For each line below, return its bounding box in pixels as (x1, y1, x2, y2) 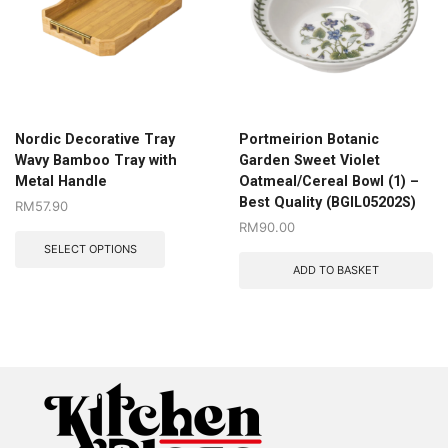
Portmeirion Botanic (239, 130, 379, 147)
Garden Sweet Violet (239, 151, 380, 168)
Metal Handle (15, 172, 107, 189)
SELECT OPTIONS (43, 241, 137, 256)
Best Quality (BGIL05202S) (239, 193, 416, 210)
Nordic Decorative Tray (15, 130, 175, 147)
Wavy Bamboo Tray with (15, 151, 177, 168)
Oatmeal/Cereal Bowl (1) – (239, 172, 419, 189)
